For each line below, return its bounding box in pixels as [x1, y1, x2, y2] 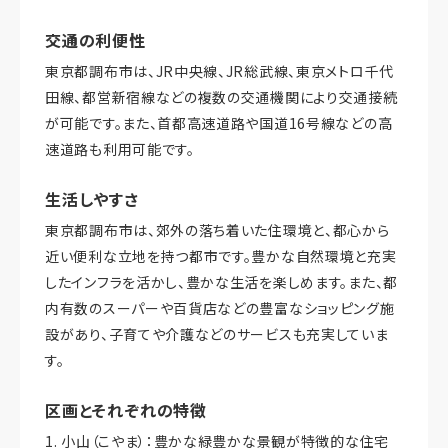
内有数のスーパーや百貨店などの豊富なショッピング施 [45, 298, 395, 319]
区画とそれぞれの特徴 [45, 398, 207, 423]
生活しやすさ [45, 187, 139, 212]
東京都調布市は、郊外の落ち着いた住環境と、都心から [45, 220, 390, 241]
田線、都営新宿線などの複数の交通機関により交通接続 [45, 87, 398, 108]
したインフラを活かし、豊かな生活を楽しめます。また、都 [45, 272, 398, 293]
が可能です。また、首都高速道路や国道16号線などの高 [45, 113, 393, 134]
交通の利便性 [45, 28, 146, 53]
